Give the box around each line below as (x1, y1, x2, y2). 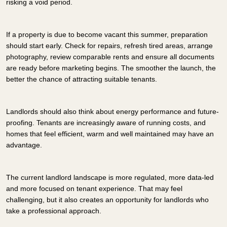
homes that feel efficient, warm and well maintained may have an (6, 129, 214, 138)
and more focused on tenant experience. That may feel (6, 184, 182, 193)
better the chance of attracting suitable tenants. (6, 74, 157, 83)
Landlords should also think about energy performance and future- (6, 107, 219, 116)
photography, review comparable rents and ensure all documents (6, 52, 214, 61)
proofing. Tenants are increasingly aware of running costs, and (6, 118, 206, 127)
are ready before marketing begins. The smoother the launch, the (6, 63, 216, 72)
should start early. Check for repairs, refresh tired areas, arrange (6, 41, 213, 50)
